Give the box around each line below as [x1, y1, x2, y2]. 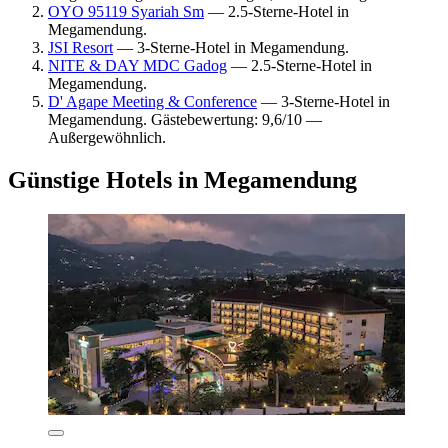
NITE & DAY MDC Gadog [48, 56, 227, 74]
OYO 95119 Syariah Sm [48, 2, 204, 20]
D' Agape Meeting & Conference [48, 92, 257, 110]
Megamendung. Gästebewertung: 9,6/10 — [48, 110, 322, 128]
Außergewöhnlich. [48, 128, 166, 146]
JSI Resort [48, 38, 113, 56]
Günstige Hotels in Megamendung [8, 166, 357, 193]
